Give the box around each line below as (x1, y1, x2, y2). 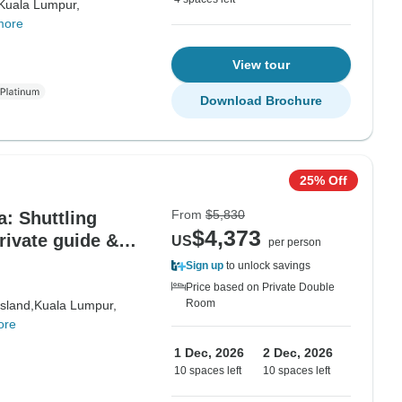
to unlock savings (223, 259, 310, 272)
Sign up (186, 259, 223, 272)
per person (268, 236, 321, 249)
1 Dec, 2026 (174, 345, 244, 360)
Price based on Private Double (186, 281, 335, 293)
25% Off (300, 173, 347, 188)
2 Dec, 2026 (263, 345, 333, 360)
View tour (232, 57, 290, 72)
